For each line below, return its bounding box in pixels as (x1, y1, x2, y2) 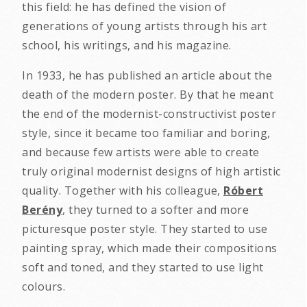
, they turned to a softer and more (62, 202, 249, 217)
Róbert (223, 183, 263, 198)
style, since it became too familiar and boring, (22, 125, 271, 140)
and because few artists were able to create (22, 145, 260, 160)
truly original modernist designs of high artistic (22, 164, 281, 179)
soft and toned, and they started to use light (22, 260, 264, 275)
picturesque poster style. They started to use (22, 221, 268, 236)
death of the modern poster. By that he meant (22, 87, 273, 102)
